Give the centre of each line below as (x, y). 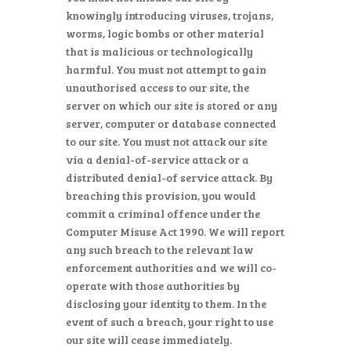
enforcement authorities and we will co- (171, 268)
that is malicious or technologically (159, 51)
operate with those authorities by (153, 286)
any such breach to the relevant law (159, 250)
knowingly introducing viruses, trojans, (170, 15)
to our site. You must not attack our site (166, 141)
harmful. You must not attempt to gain (166, 69)
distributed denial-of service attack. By (169, 177)
